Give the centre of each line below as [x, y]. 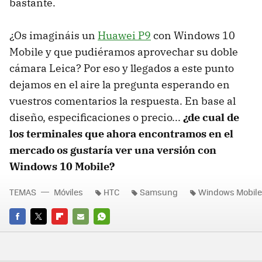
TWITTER [46, 233]
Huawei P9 [124, 35]
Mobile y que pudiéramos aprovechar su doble [124, 51]
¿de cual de [211, 117]
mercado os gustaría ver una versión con [113, 150]
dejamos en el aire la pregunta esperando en [120, 84]
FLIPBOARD [73, 233]
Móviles [68, 192]
